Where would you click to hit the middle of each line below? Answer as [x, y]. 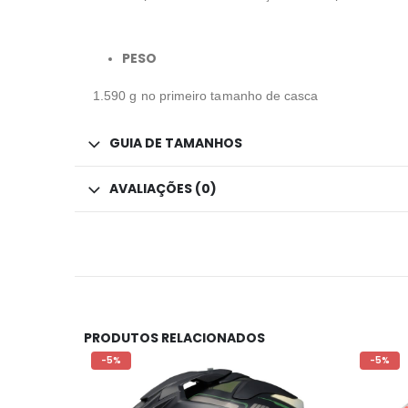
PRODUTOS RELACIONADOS [174, 338]
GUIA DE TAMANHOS [176, 143]
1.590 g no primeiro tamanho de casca [206, 96]
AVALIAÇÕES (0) [163, 189]
